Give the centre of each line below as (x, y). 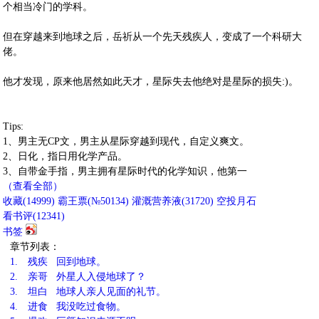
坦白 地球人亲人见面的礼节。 (95, 292)
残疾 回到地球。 (66, 262)
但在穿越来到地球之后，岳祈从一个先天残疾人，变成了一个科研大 (152, 37)
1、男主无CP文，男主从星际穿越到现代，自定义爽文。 (126, 141)
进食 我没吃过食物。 (75, 307)
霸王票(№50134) (93, 201)
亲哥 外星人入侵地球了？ (85, 277)
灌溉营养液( (158, 201)
